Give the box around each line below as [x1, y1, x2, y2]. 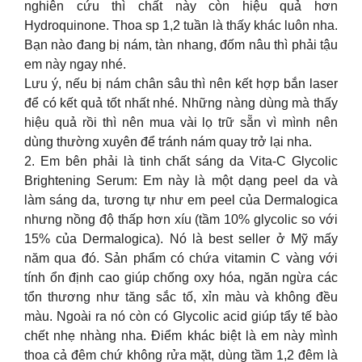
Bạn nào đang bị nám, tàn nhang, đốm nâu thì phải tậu [24, 38, 338, 52]
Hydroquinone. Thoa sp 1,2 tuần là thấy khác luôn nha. [24, 19, 338, 32]
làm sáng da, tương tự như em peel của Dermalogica [24, 193, 338, 207]
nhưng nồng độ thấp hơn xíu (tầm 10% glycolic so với [24, 213, 338, 226]
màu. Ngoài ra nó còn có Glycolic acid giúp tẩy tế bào [24, 309, 338, 323]
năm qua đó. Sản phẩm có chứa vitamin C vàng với [24, 251, 338, 265]
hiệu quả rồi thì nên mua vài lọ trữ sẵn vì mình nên [24, 116, 338, 129]
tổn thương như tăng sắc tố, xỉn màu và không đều [24, 290, 338, 304]
